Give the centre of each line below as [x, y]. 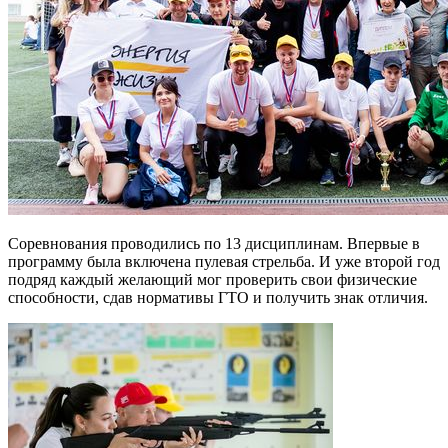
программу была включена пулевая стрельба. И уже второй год [224, 261]
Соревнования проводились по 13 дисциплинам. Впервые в [214, 243]
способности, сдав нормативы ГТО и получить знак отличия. [218, 297]
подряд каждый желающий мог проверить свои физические [212, 279]
